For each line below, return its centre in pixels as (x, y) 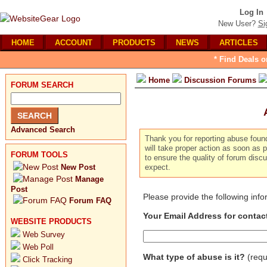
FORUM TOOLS (39, 155)
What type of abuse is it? (194, 257)
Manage (89, 179)
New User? (237, 24)
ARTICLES (239, 43)
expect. (158, 167)
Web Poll (38, 247)
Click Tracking (47, 260)
